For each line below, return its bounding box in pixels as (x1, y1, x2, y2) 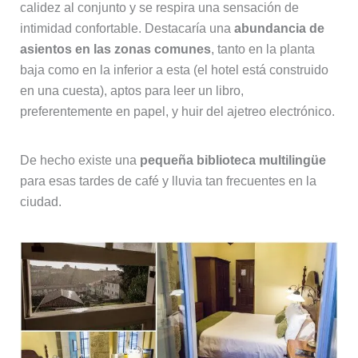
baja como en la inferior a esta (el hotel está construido (19, 63, 328, 78)
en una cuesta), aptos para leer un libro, (19, 84, 244, 98)
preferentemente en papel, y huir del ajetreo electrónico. (19, 105, 335, 119)
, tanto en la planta (210, 42, 315, 57)
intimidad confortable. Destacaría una (19, 22, 234, 36)
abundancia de (233, 22, 324, 36)
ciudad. (19, 195, 62, 209)
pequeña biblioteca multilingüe (139, 153, 326, 168)
